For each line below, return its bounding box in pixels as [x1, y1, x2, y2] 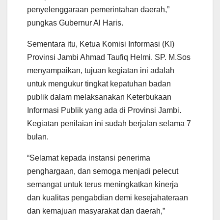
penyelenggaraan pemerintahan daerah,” [27, 5, 169, 14]
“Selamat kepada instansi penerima [27, 153, 150, 162]
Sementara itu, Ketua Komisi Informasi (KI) [27, 39, 174, 48]
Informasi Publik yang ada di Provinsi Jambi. [27, 106, 181, 114]
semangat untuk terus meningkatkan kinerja [27, 180, 178, 189]
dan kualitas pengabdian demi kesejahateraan [27, 193, 188, 202]
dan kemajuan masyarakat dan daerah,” [27, 206, 165, 215]
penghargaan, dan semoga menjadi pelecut [27, 166, 178, 175]
